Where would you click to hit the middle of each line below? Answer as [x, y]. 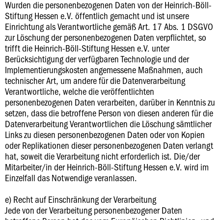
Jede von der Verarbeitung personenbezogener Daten [94, 210]
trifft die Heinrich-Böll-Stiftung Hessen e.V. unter [87, 48]
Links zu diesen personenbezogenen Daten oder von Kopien [105, 134]
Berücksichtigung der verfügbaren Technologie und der [97, 59]
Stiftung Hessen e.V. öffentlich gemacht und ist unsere [97, 15]
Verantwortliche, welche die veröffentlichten [80, 91]
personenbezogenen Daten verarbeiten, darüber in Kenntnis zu [110, 102]
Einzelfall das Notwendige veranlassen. [71, 178]
